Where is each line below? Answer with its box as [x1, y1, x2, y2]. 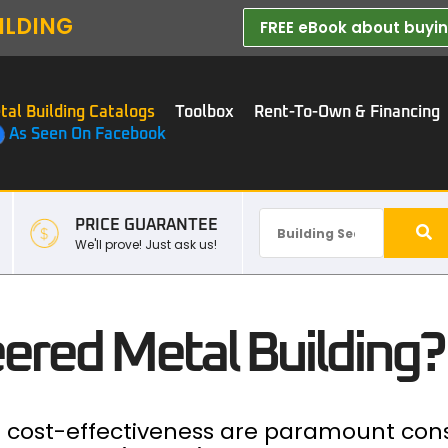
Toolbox [175, 103, 234, 120]
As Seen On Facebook [9, 126, 166, 142]
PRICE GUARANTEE [75, 216, 219, 233]
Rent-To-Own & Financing [254, 103, 440, 120]
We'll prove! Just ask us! [75, 235, 218, 253]
